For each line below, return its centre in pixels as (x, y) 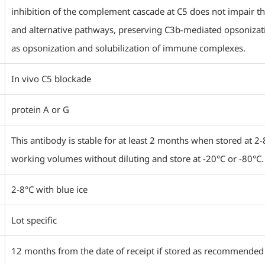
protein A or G (40, 109)
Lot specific (34, 220)
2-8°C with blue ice (49, 189)
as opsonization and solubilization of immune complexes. (128, 48)
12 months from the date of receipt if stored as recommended (138, 251)
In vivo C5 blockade (51, 79)
